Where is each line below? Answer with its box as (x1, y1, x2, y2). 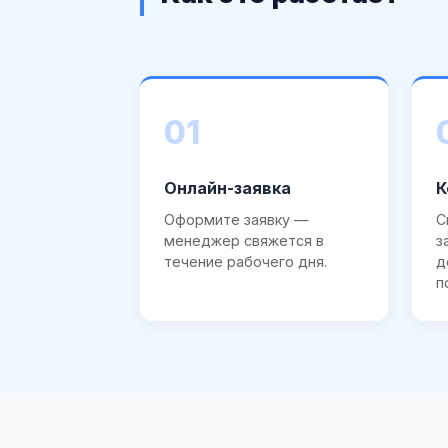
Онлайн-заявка (164, 177, 291, 198)
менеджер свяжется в (164, 231, 324, 249)
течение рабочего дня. (164, 252, 327, 270)
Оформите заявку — (164, 210, 309, 228)
